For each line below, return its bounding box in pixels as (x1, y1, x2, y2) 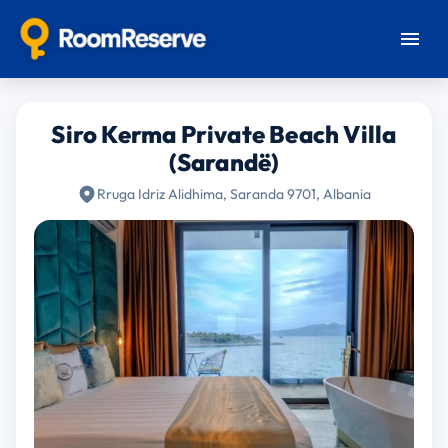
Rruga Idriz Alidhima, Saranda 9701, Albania (97, 185, 371, 203)
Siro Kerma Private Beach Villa (51, 119, 397, 149)
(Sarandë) (168, 147, 280, 177)
